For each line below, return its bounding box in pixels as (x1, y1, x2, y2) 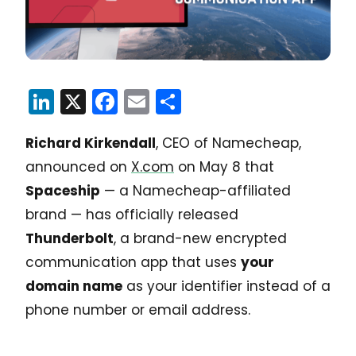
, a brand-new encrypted (114, 228, 287, 248)
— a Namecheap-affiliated (100, 180, 291, 200)
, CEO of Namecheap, (156, 133, 301, 153)
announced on (25, 157, 131, 176)
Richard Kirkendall (25, 133, 156, 153)
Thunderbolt (25, 228, 114, 248)
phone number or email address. (25, 300, 250, 319)
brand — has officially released (25, 204, 238, 224)
